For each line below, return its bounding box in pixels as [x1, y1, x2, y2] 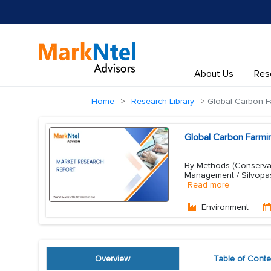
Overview [95, 253, 131, 264]
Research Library [131, 96, 194, 106]
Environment [201, 202, 249, 212]
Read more [188, 180, 229, 190]
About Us [194, 68, 233, 80]
